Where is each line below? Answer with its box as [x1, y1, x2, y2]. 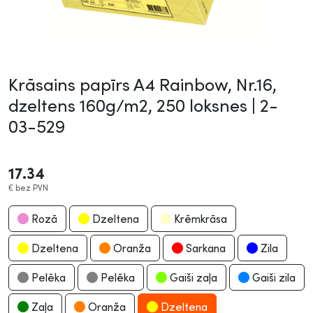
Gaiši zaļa [167, 270, 217, 284]
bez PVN [15, 182, 48, 193]
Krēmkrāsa [171, 212, 227, 226]
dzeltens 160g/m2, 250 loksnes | [8, 94, 260, 117]
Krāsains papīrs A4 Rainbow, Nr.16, [8, 73, 277, 96]
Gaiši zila [249, 270, 296, 284]
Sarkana [183, 241, 226, 255]
